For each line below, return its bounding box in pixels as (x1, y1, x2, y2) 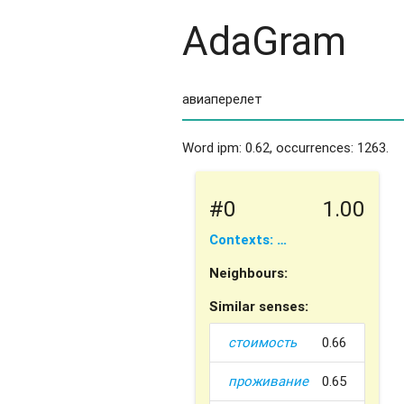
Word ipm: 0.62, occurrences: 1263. (181, 139, 389, 157)
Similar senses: (208, 297, 308, 315)
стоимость (227, 334, 297, 352)
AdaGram (181, 16, 346, 65)
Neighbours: (208, 263, 288, 281)
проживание (227, 372, 308, 390)
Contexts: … (208, 230, 287, 248)
